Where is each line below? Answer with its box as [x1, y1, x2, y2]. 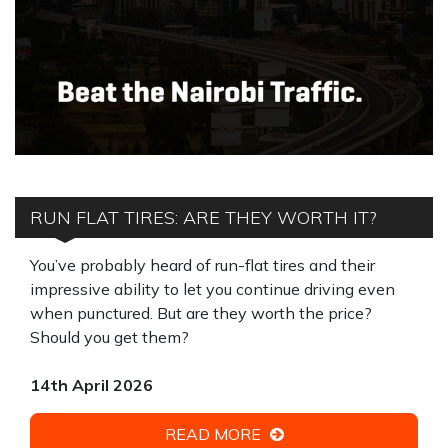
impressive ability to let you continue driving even [30, 279, 395, 299]
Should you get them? [30, 327, 189, 347]
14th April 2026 [30, 375, 153, 395]
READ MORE [164, 424, 265, 444]
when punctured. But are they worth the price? [30, 303, 372, 323]
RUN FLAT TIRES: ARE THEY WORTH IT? [30, 206, 377, 229]
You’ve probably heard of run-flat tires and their [30, 255, 375, 275]
